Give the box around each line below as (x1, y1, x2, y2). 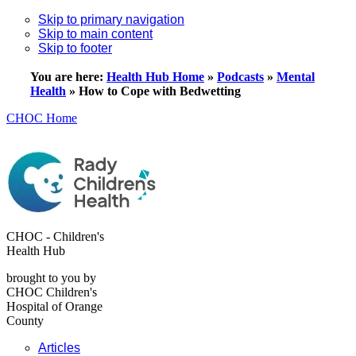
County (6, 314, 44, 327)
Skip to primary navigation (38, 13, 184, 26)
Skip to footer (38, 41, 112, 55)
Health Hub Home (106, 70, 204, 83)
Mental (277, 70, 315, 83)
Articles (38, 341, 80, 354)
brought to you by (6, 271, 96, 284)
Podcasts (217, 70, 264, 83)
